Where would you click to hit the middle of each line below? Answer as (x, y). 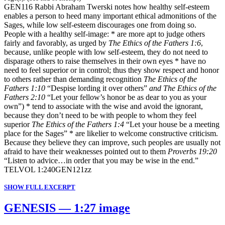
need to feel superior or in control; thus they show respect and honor (111, 70)
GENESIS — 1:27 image (67, 208)
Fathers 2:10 (25, 97)
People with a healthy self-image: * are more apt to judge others (104, 34)
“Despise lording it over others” (97, 88)
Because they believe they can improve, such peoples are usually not (112, 142)
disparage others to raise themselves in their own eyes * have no (105, 61)
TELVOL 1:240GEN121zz (48, 169)
